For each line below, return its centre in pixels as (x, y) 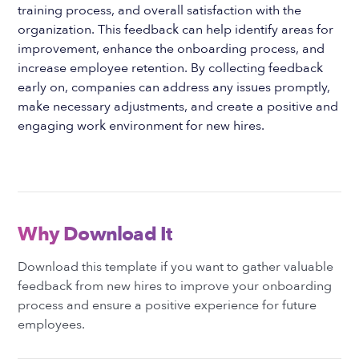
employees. (52, 325)
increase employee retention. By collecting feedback (171, 68)
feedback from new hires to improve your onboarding (175, 286)
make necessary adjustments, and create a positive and (178, 107)
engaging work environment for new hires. (141, 126)
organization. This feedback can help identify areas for (176, 30)
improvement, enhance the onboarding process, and (171, 49)
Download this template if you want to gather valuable (176, 267)
